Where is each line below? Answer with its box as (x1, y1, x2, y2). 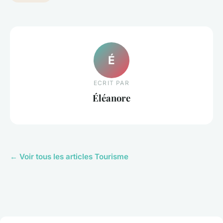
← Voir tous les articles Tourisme (10, 152, 128, 162)
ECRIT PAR (94, 79, 129, 87)
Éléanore (93, 91, 130, 104)
